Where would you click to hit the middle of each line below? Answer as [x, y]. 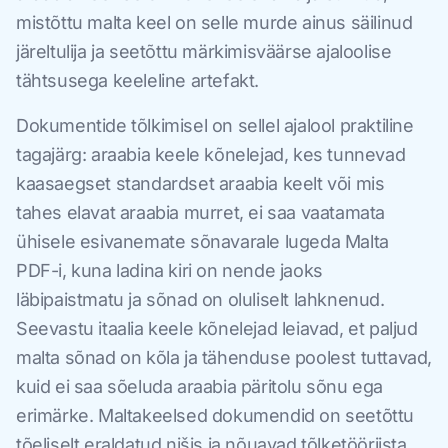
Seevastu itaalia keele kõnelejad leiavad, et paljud [217, 329]
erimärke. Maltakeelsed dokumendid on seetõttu [215, 416]
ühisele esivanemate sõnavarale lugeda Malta [202, 242]
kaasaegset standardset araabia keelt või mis [200, 184]
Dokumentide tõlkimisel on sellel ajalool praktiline [215, 126]
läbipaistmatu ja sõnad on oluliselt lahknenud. [200, 300]
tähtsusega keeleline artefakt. [138, 81]
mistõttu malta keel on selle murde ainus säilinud [214, 23]
